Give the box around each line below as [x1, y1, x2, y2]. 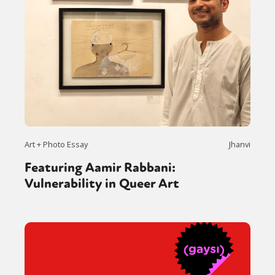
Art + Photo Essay [25, 138, 88, 150]
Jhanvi [229, 138, 250, 150]
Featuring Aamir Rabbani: [25, 158, 176, 176]
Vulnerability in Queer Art [25, 174, 179, 192]
